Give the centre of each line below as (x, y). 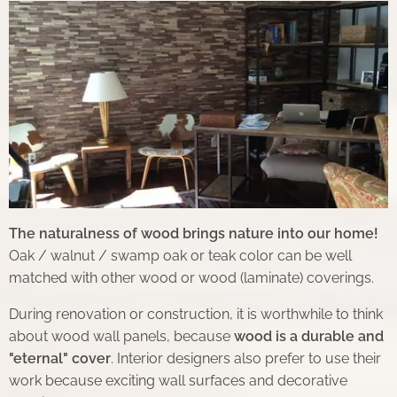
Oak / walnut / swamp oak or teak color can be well (180, 256)
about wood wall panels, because (121, 337)
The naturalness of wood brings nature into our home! (194, 234)
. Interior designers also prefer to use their (246, 359)
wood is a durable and (309, 337)
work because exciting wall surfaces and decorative (178, 381)
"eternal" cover (60, 359)
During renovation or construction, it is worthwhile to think (196, 315)
